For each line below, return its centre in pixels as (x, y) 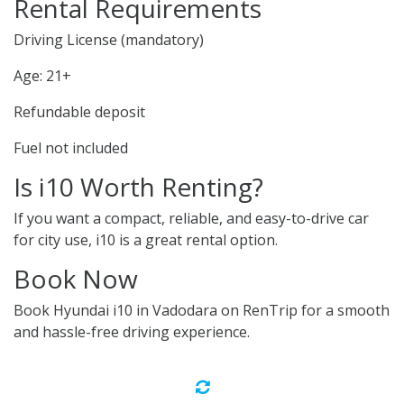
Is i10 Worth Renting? (138, 187)
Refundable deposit (79, 112)
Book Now (76, 279)
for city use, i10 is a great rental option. (146, 240)
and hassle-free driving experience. (132, 332)
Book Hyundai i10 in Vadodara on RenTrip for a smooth (202, 311)
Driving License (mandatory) (109, 40)
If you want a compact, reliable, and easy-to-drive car (191, 219)
